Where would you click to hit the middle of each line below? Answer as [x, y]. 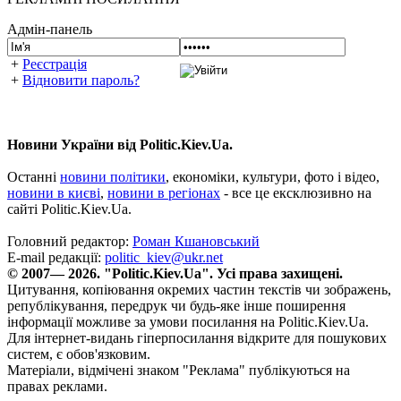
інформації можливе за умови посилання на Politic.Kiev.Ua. [188, 321]
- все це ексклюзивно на [296, 192]
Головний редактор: [70, 241]
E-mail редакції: [56, 257]
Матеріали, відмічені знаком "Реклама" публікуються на [179, 370]
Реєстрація [55, 64]
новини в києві [54, 192]
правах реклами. [57, 386]
